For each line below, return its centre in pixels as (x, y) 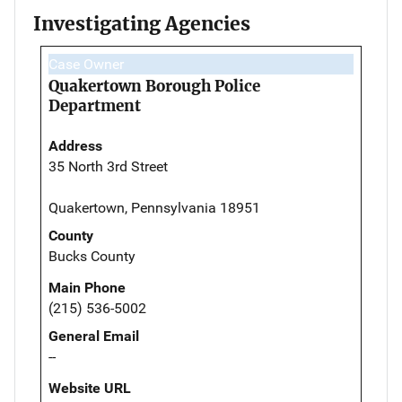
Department (95, 105)
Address (75, 145)
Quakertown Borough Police (154, 86)
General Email (94, 336)
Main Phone (87, 287)
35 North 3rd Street (108, 166)
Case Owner (86, 64)
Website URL (90, 388)
